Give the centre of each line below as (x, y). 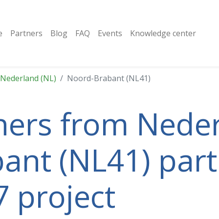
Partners (26, 33)
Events (110, 33)
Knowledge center (163, 33)
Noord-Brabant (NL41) (109, 78)
